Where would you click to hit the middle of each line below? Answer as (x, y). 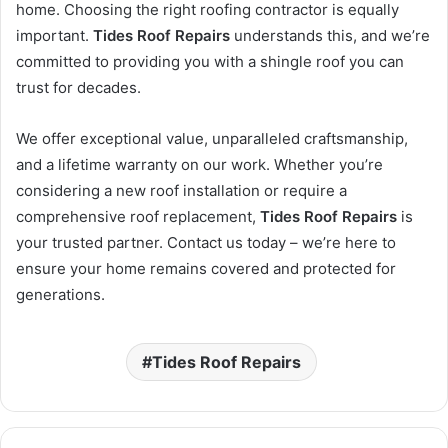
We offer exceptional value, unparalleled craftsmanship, (212, 139)
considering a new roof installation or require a (181, 191)
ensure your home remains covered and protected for (206, 269)
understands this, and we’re (330, 36)
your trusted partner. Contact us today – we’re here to (206, 243)
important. (54, 36)
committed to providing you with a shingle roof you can (210, 62)
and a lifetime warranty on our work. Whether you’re (199, 165)
